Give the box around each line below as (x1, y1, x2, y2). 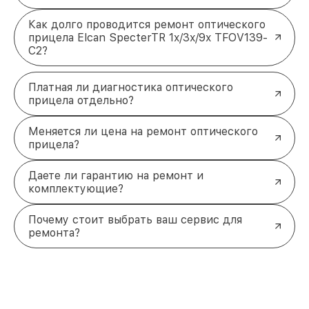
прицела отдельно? (28, 93, 134, 107)
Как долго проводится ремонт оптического (28, 17, 266, 31)
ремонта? (28, 226, 80, 239)
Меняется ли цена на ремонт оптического (28, 124, 258, 138)
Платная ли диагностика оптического (28, 80, 233, 94)
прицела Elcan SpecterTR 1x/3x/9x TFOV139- (28, 30, 268, 44)
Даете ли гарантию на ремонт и (28, 168, 203, 182)
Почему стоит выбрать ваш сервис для (28, 212, 242, 226)
